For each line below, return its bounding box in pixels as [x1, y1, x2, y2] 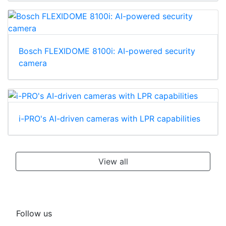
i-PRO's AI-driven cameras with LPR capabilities [19, 113, 200, 124]
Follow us [16, 208, 52, 218]
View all [98, 156, 128, 166]
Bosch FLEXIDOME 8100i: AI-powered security [19, 46, 195, 56]
